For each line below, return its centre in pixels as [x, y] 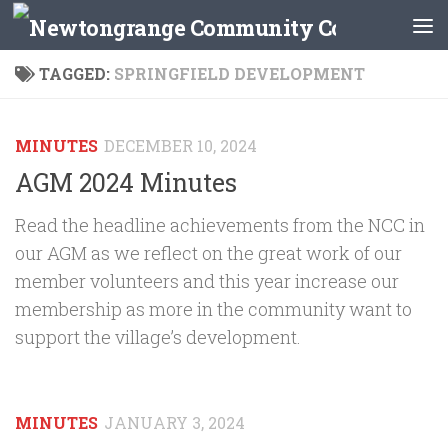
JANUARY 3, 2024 [174, 422]
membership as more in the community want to [213, 308]
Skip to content [98, 31]
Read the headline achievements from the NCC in [220, 224]
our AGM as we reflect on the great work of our [208, 252]
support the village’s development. [158, 336]
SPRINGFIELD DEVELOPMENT [239, 73]
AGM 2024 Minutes [126, 182]
